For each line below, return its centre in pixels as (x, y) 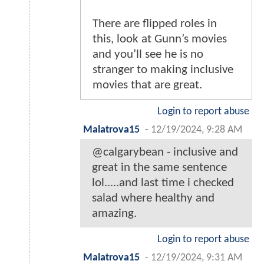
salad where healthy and (153, 198)
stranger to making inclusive (163, 70)
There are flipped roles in (155, 24)
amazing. (114, 213)
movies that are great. (147, 85)
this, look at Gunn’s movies (160, 39)
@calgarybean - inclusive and (165, 152)
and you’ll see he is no (148, 54)
